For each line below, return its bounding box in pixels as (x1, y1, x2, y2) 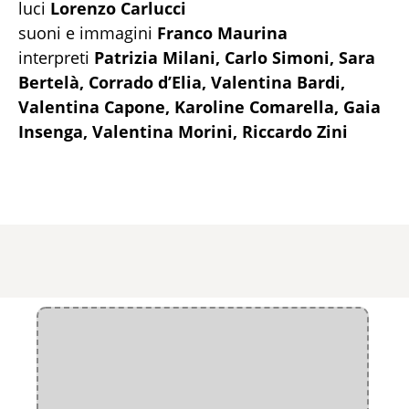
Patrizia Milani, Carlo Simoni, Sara (94, 47, 375, 69)
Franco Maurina (157, 22, 288, 45)
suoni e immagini (18, 22, 157, 45)
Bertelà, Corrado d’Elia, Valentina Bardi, (18, 71, 345, 94)
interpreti (18, 47, 94, 69)
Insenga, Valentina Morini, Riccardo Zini (18, 121, 348, 143)
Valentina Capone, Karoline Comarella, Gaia (18, 96, 381, 119)
